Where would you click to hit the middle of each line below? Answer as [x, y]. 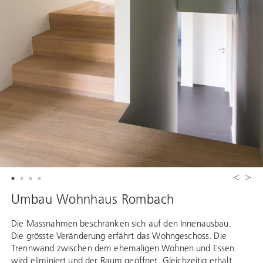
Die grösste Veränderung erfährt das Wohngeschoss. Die [119, 236]
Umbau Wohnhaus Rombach [93, 199]
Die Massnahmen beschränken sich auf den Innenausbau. [121, 223]
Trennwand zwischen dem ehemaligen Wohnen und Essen [123, 248]
